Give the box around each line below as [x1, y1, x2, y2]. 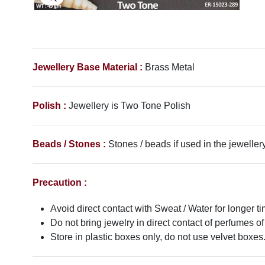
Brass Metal [145, 62, 195, 72]
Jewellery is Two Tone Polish [69, 100, 193, 111]
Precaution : [33, 177, 87, 188]
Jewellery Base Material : [33, 62, 143, 72]
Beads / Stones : [33, 138, 106, 149]
